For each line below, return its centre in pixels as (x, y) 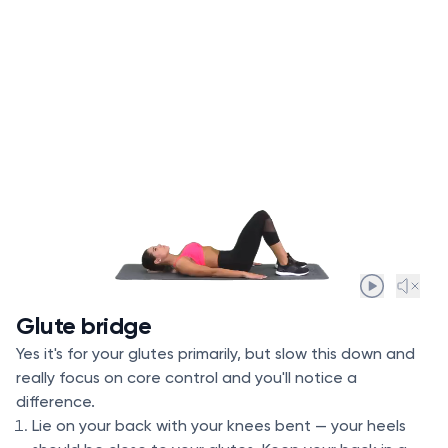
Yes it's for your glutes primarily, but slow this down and (215, 353)
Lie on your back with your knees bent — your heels (219, 425)
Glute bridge (84, 325)
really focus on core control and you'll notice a (186, 377)
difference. (55, 401)
